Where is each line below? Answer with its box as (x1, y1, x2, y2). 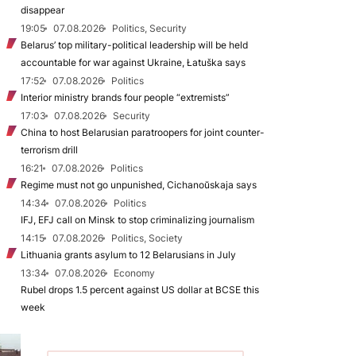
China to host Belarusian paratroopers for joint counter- (21, 126, 265, 138)
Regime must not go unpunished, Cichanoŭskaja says (21, 179, 257, 191)
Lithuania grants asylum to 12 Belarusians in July (21, 249, 236, 261)
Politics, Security (112, 22, 187, 34)
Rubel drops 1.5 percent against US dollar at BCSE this (21, 284, 259, 296)
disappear (21, 4, 64, 16)
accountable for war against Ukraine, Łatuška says (21, 56, 246, 68)
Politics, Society (111, 232, 183, 244)
